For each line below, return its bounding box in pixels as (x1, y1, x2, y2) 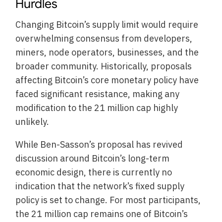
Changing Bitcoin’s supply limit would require (15, 19, 199, 31)
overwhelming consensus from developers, (15, 33, 193, 45)
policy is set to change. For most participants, (15, 194, 201, 206)
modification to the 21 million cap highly (15, 102, 178, 114)
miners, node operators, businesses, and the (15, 47, 199, 58)
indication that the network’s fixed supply (15, 180, 185, 192)
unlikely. (15, 116, 50, 128)
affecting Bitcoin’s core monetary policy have (15, 74, 199, 86)
